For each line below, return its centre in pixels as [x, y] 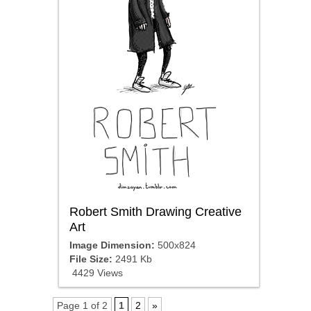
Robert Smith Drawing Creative [155, 211]
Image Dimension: [112, 245]
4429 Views [96, 272]
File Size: [91, 259]
